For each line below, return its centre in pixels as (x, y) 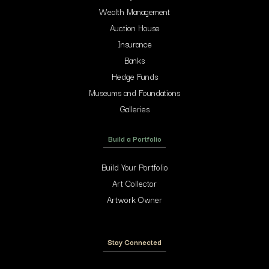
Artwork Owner (134, 199)
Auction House (134, 27)
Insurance (134, 44)
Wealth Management (134, 11)
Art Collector (134, 183)
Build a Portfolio (134, 138)
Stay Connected (134, 241)
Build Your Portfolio (134, 167)
